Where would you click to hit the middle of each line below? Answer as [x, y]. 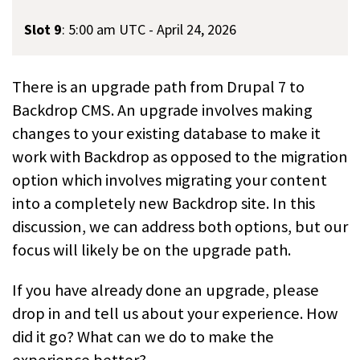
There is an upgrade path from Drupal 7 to [158, 87]
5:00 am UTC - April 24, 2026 [152, 30]
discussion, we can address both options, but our [180, 227]
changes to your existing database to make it [166, 134]
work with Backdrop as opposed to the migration [180, 157]
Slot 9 [43, 30]
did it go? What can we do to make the [143, 336]
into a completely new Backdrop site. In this [164, 204]
